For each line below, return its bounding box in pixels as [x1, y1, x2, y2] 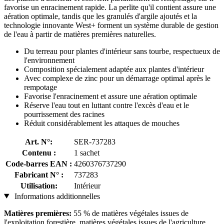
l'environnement [24, 55, 74, 64]
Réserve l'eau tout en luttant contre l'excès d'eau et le [24, 100, 189, 109]
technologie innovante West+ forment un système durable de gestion [4, 20, 218, 29]
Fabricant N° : [14, 170, 63, 179]
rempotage [24, 82, 57, 91]
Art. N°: [25, 137, 52, 146]
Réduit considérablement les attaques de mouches [24, 118, 179, 127]
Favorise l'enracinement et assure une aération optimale [24, 91, 197, 100]
